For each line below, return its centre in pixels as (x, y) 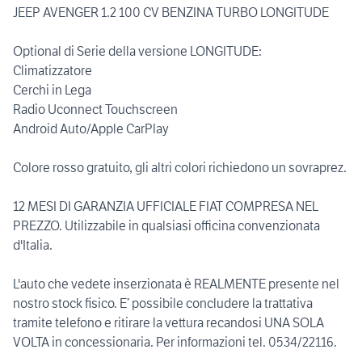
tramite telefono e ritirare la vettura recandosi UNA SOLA (168, 323)
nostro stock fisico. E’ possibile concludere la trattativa (163, 303)
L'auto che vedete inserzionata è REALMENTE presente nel (176, 284)
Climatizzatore (53, 71)
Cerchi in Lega (52, 90)
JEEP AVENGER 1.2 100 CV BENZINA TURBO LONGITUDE (171, 13)
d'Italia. (33, 245)
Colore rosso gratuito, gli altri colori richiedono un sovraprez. (180, 168)
